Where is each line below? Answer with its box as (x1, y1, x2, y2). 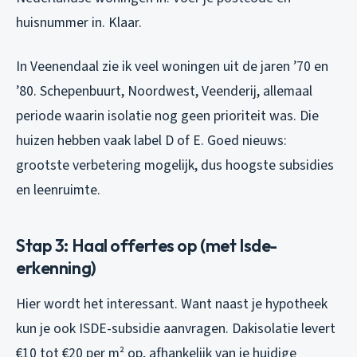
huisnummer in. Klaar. (16, 12, 142, 33)
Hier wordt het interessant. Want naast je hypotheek (16, 293, 328, 314)
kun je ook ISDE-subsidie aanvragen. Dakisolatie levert (16, 318, 335, 339)
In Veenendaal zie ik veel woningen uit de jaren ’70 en (16, 56, 328, 76)
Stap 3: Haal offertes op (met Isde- (16, 233, 277, 257)
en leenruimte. (16, 179, 100, 200)
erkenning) (16, 256, 96, 279)
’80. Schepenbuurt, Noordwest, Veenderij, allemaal (16, 80, 312, 101)
